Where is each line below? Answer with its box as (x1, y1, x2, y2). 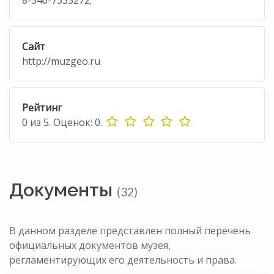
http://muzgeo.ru (22, 54, 100, 68)
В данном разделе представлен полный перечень (9, 223, 251, 237)
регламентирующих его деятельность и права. (9, 253, 237, 267)
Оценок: (51, 115, 95, 129)
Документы (9, 179, 117, 201)
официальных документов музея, (9, 238, 171, 252)
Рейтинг (22, 100, 62, 114)
